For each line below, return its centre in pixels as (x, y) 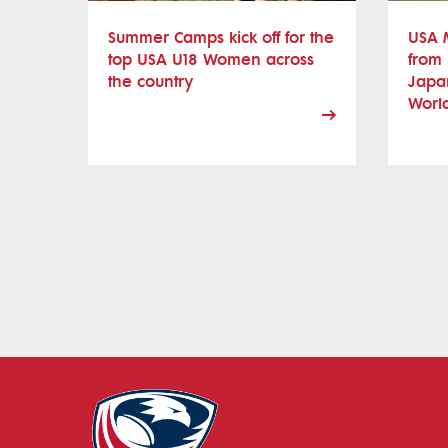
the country (150, 81)
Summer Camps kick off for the (221, 37)
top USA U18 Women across (211, 59)
